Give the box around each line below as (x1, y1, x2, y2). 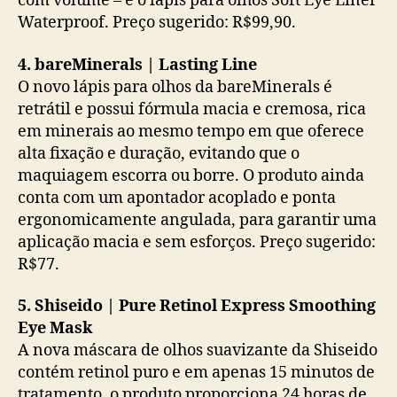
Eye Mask (18, 318, 92, 339)
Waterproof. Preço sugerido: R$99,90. (18, 12, 296, 33)
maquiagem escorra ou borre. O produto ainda (18, 165, 364, 186)
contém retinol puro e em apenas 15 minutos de (18, 362, 375, 383)
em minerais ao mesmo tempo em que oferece (18, 121, 364, 142)
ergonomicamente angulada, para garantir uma (18, 209, 377, 230)
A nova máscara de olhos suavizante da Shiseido (18, 340, 378, 361)
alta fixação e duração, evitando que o (18, 143, 300, 164)
